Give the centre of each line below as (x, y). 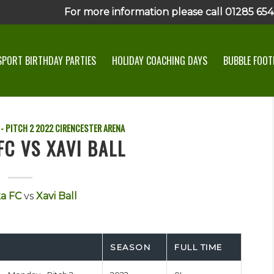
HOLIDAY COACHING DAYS (159, 61)
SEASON (131, 247)
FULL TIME (198, 247)
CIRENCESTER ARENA (90, 128)
